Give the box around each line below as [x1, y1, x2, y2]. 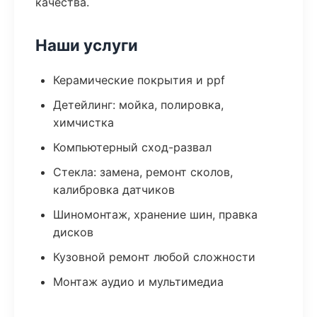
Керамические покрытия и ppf [53, 73, 225, 87]
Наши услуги [35, 35, 138, 54]
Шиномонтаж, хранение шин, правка [53, 207, 258, 221]
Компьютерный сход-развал [53, 140, 212, 154]
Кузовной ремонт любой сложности [53, 250, 255, 264]
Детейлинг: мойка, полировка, [53, 98, 224, 112]
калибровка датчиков [53, 183, 175, 197]
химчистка [53, 115, 114, 129]
